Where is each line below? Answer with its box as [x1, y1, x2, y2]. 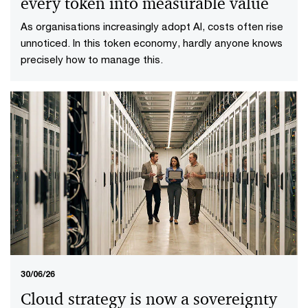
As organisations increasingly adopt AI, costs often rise [21, 19, 283, 32]
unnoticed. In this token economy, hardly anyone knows [21, 36, 283, 49]
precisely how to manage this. [21, 52, 163, 65]
